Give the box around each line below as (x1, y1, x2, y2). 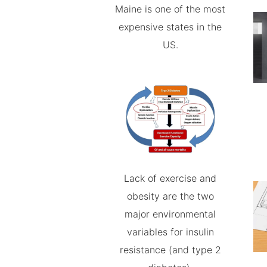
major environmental (125, 207, 216, 220)
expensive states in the (119, 21, 222, 33)
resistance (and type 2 (119, 243, 221, 256)
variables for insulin (126, 225, 214, 238)
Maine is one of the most (115, 3, 226, 15)
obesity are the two (126, 190, 214, 202)
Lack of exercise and (124, 172, 217, 184)
